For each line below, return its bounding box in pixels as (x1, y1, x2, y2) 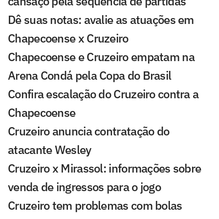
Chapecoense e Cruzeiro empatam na (8, 49, 195, 65)
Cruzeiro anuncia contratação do (8, 123, 170, 139)
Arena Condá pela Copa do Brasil (8, 67, 172, 84)
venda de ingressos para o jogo (8, 179, 161, 195)
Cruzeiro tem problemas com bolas (8, 197, 182, 214)
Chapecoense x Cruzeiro (8, 30, 129, 46)
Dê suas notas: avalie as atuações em (8, 12, 194, 28)
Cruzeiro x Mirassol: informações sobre (8, 160, 201, 176)
